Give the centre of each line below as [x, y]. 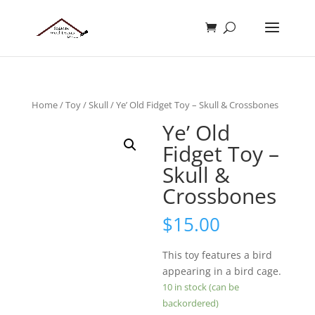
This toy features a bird [218, 255]
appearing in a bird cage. [222, 271]
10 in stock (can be [201, 287]
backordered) [191, 303]
